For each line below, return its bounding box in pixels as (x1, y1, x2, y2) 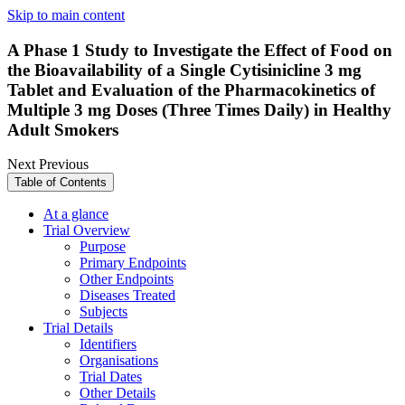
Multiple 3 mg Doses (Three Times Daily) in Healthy (7, 99, 391, 119)
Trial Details (43, 320, 113, 336)
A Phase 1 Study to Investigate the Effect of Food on (7, 40, 392, 60)
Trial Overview (43, 222, 130, 239)
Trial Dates (80, 369, 142, 385)
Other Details (80, 385, 155, 401)
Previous (39, 156, 89, 173)
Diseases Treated (80, 287, 175, 304)
